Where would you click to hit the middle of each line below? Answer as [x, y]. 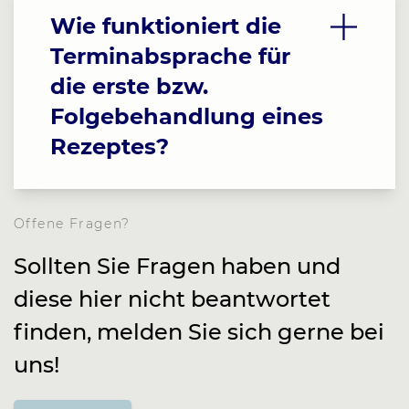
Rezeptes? [110, 147]
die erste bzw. [129, 86]
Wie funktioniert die [166, 26]
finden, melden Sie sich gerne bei [199, 332]
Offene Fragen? [72, 224]
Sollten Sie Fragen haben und [177, 266]
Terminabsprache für [170, 56]
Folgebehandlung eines [187, 116]
